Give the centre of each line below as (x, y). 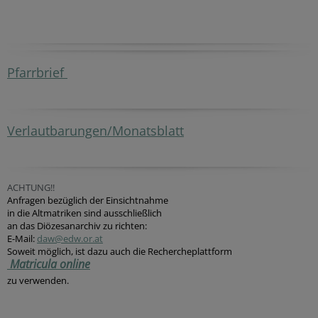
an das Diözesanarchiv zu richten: (77, 226)
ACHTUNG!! (31, 187)
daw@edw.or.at (70, 238)
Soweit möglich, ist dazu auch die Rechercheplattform (120, 251)
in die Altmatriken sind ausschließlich (84, 213)
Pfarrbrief (37, 72)
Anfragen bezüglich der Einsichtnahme (88, 200)
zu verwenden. (38, 280)
